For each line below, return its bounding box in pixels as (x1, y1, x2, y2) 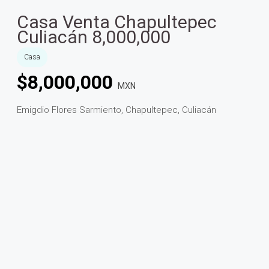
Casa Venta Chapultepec (17, 11, 217, 33)
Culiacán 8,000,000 (17, 26, 171, 48)
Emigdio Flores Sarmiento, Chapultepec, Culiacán (17, 104, 216, 116)
